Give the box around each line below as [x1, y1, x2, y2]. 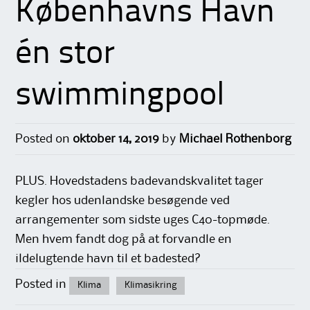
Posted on [15, 134, 73, 145]
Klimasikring [125, 281, 177, 290]
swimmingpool [15, 79, 226, 113]
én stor [15, 37, 116, 71]
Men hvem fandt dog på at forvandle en [15, 234, 232, 246]
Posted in [15, 279, 70, 291]
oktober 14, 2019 [73, 134, 160, 145]
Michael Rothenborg [179, 134, 292, 145]
